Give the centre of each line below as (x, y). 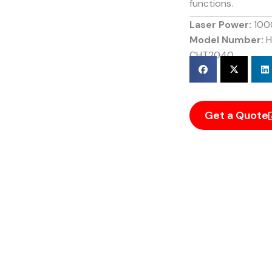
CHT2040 (211, 55)
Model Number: (227, 40)
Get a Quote (236, 115)
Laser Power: (221, 25)
